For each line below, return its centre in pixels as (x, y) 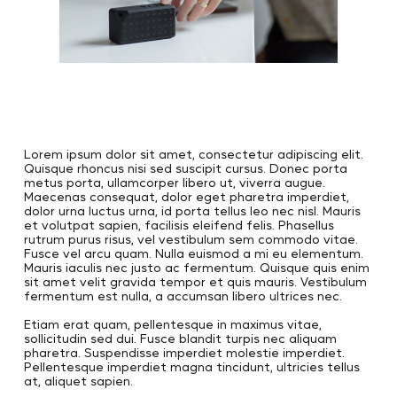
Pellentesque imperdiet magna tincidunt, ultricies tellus (191, 366)
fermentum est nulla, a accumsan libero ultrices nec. (183, 296)
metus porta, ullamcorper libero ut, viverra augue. (174, 182)
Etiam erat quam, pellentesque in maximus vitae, (172, 324)
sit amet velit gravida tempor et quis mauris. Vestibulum (195, 281)
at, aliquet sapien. (78, 381)
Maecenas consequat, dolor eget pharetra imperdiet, (186, 196)
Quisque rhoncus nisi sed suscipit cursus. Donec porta (185, 168)
